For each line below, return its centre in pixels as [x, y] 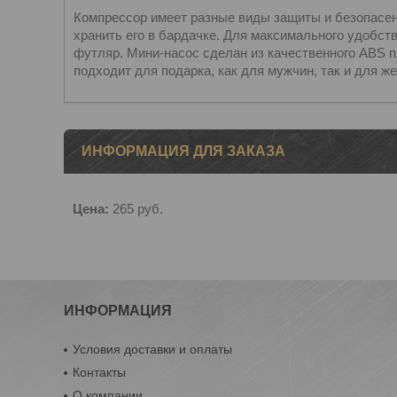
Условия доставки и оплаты [153, 349]
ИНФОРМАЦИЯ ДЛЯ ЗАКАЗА [183, 151]
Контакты [100, 372]
